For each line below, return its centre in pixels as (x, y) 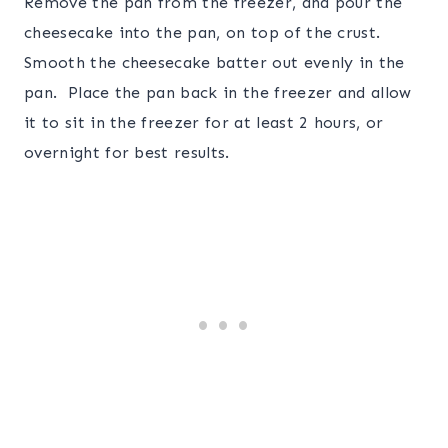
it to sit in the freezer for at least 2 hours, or (204, 122)
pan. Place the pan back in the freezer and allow (218, 92)
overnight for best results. (129, 152)
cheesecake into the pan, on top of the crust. (205, 32)
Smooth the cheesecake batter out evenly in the (214, 62)
